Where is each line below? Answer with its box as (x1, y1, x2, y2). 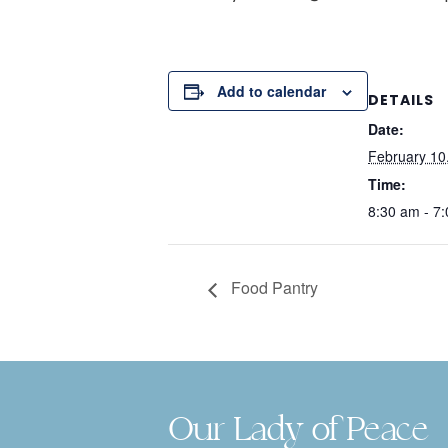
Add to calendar (217, 81, 326, 101)
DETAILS (368, 90, 434, 110)
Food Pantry (227, 276, 318, 300)
